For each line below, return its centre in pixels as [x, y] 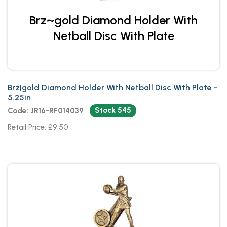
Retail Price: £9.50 [38, 127]
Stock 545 [113, 110]
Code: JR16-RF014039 [46, 111]
